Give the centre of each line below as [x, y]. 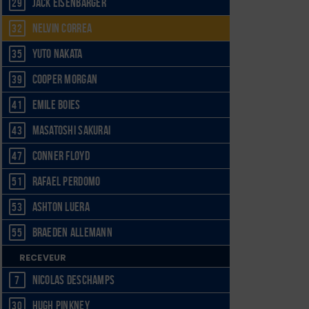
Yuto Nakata [57, 53]
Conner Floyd [61, 156]
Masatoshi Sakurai [71, 130]
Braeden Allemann [72, 232]
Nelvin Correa [62, 28]
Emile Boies [56, 104]
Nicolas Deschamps [73, 280]
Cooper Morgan [65, 79]
